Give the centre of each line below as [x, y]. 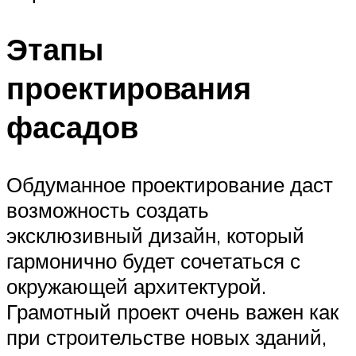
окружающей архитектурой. [136, 286]
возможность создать [108, 209]
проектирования [129, 88]
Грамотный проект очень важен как [172, 311]
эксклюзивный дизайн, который [155, 235]
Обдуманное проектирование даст [170, 184]
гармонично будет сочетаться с [153, 260]
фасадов [72, 127]
